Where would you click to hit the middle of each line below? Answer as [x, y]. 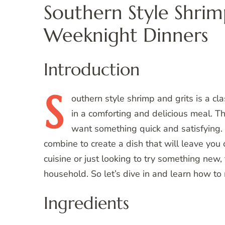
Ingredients [86, 203]
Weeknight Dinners [126, 35]
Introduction [92, 70]
